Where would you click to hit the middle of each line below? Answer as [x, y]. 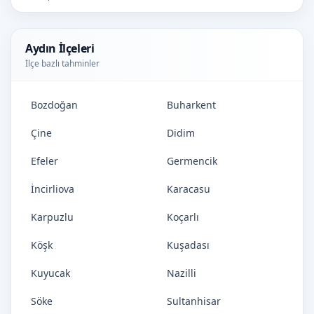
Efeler [45, 161]
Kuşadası [188, 245]
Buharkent [191, 105]
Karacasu [189, 189]
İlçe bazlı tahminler [62, 63]
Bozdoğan [54, 105]
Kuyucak [50, 273]
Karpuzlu [52, 217]
